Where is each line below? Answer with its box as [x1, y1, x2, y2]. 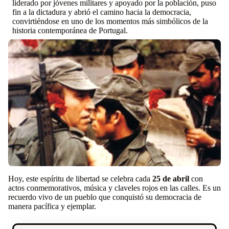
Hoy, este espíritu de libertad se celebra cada [8, 174, 152, 184]
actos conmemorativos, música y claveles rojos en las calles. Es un [8, 184, 221, 193]
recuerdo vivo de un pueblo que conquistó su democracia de [8, 193, 201, 202]
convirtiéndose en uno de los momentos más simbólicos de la [12, 17, 208, 26]
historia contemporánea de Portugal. [12, 26, 128, 35]
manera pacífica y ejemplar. [8, 202, 96, 211]
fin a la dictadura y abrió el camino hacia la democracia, [12, 8, 191, 17]
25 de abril [152, 174, 189, 184]
